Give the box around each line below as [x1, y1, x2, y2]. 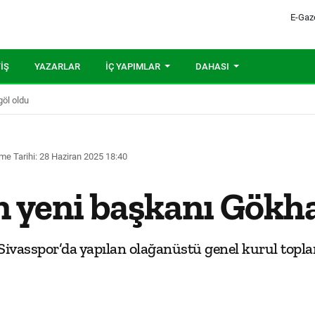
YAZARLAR [34, 61, 80, 72]
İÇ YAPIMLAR [105, 61, 162, 72]
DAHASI [195, 61, 232, 72]
